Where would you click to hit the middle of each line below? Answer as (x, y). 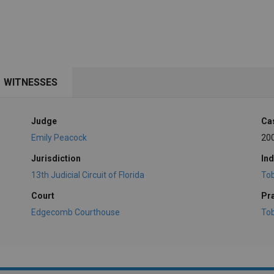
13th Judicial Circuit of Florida (87, 175)
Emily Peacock (59, 137)
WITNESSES (31, 83)
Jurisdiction (56, 158)
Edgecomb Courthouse (75, 212)
